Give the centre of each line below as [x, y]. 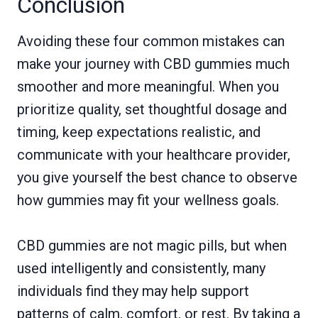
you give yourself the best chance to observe [157, 177]
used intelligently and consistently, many [141, 268]
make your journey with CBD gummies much [153, 64]
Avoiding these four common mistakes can [151, 41]
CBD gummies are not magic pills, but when [152, 245]
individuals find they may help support [133, 291]
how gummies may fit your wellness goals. [148, 200]
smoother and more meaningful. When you [148, 86]
